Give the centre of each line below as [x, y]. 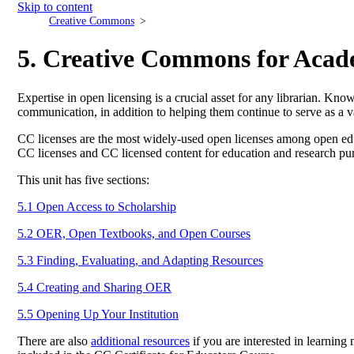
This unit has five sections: [83, 179]
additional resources [140, 341]
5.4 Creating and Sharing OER [94, 287]
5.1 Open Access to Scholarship [97, 206]
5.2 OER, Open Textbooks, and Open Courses [134, 233]
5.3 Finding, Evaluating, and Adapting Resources [140, 260]
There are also [54, 341]
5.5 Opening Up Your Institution [98, 314]
